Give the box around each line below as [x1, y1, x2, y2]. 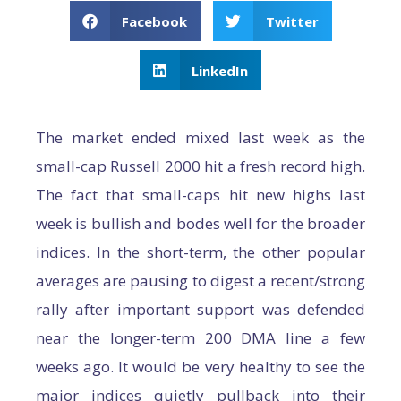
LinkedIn [192, 61, 249, 80]
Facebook [122, 12, 187, 30]
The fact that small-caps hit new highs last [36, 184, 365, 205]
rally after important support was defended [36, 299, 365, 320]
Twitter [265, 12, 319, 30]
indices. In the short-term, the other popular [36, 242, 365, 262]
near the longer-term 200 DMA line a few [36, 328, 365, 348]
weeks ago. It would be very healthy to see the [36, 356, 365, 377]
